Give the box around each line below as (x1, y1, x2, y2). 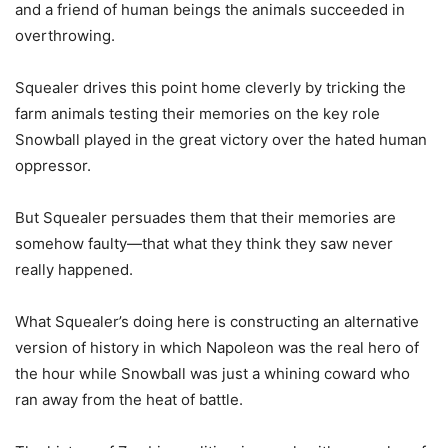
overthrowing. (15, 26, 115, 46)
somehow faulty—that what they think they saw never (15, 234, 393, 254)
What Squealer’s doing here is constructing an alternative (15, 312, 419, 332)
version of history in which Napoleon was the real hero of (15, 338, 419, 358)
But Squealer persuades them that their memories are (15, 208, 396, 228)
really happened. (15, 260, 133, 280)
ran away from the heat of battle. (15, 390, 243, 410)
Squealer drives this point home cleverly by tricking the (15, 78, 406, 98)
